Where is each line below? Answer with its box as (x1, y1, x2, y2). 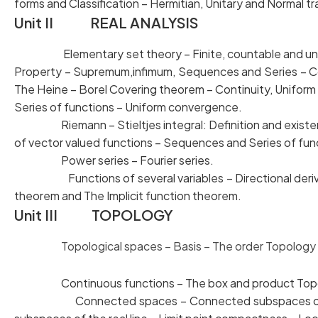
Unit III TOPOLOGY (14, 206, 173, 224)
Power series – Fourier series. (14, 153, 214, 168)
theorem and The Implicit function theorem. (14, 188, 243, 203)
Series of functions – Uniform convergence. (14, 99, 244, 114)
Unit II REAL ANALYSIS (14, 13, 201, 31)
